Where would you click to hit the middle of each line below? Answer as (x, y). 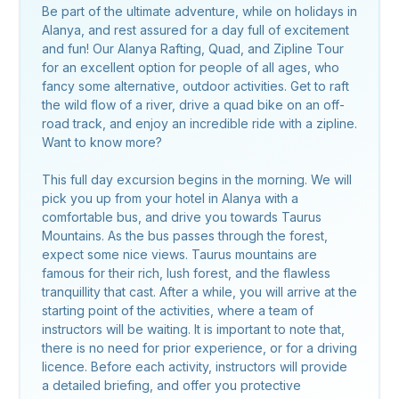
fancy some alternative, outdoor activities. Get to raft (195, 86)
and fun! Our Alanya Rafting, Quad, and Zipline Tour (193, 49)
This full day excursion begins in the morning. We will (197, 179)
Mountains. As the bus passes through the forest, (185, 236)
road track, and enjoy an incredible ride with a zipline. (199, 123)
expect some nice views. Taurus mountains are (179, 254)
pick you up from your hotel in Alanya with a (170, 198)
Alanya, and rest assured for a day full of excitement (195, 30)
